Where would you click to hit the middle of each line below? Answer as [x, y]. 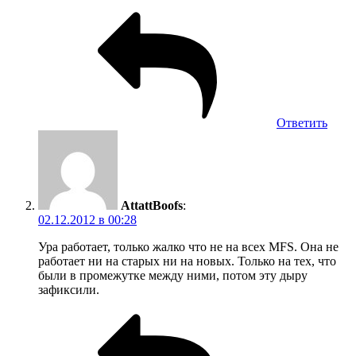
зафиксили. [69, 289]
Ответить [302, 122]
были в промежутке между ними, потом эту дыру [173, 275]
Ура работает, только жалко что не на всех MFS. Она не [188, 246]
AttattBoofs [152, 205]
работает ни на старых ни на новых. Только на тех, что [187, 261]
